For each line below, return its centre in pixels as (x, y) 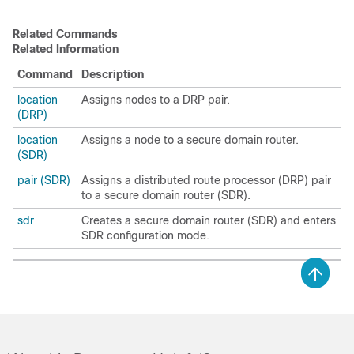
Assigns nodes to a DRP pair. (156, 100)
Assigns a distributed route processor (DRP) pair (206, 180)
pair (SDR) (44, 180)
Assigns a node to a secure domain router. (190, 140)
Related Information (66, 49)
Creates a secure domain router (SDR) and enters (209, 220)
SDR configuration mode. (145, 235)
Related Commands (65, 34)
